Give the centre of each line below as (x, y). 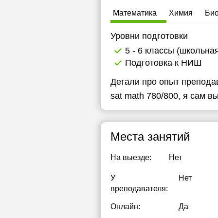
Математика (135, 13)
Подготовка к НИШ (163, 63)
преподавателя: (139, 189)
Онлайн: (125, 207)
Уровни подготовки (149, 36)
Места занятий (150, 136)
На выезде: (131, 157)
